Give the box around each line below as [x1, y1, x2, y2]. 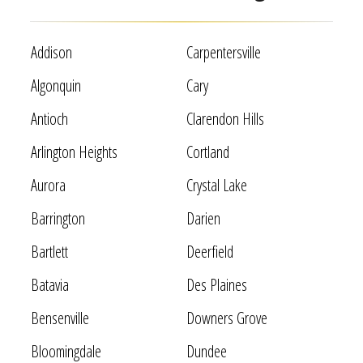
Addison [30, 41, 72, 63]
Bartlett [30, 240, 68, 263]
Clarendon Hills [186, 107, 264, 130]
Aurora [30, 173, 66, 196]
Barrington [30, 207, 85, 229]
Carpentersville [186, 41, 261, 63]
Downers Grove [186, 306, 267, 329]
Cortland [186, 140, 229, 163]
